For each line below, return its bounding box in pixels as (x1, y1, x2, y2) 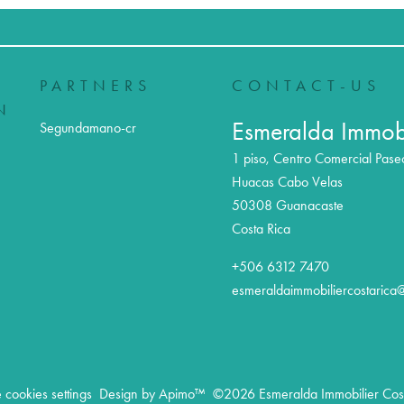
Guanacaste (271, 197, 344, 214)
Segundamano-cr (40, 119, 136, 136)
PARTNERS (40, 76, 151, 96)
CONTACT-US (231, 76, 381, 96)
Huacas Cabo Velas (231, 173, 343, 190)
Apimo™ (158, 385, 206, 402)
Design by (98, 385, 159, 402)
